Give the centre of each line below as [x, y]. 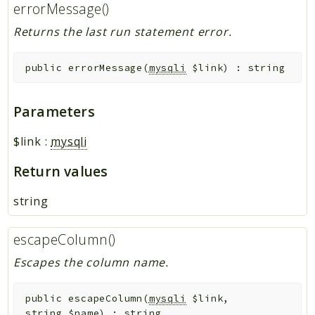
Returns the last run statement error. [122, 32]
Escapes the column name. [91, 262]
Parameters [54, 111]
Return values [60, 171]
